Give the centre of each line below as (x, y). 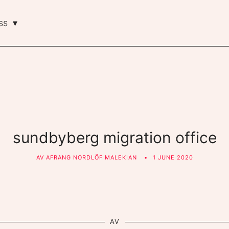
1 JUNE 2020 (173, 157)
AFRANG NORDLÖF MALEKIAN (91, 157)
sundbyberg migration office (114, 138)
